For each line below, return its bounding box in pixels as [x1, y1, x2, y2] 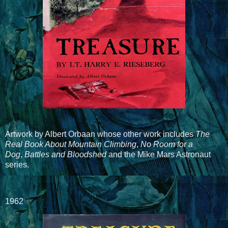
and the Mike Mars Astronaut [106, 150, 211, 159]
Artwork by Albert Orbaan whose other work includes [5, 129, 195, 138]
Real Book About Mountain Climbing [5, 139, 136, 149]
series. [5, 160, 29, 169]
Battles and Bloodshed [24, 150, 106, 159]
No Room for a [140, 139, 193, 149]
